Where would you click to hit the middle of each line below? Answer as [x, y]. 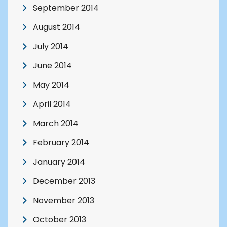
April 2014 [52, 104]
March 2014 [56, 124]
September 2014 [66, 8]
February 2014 [61, 143]
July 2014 [51, 47]
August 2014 [56, 27]
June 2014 [52, 66]
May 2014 [51, 85]
